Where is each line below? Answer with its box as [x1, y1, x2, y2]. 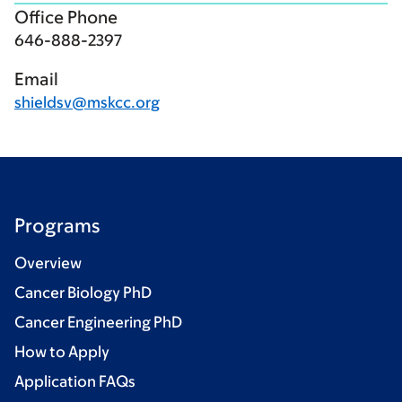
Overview [14, 254, 82, 272]
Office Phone [14, 7, 118, 27]
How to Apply [14, 343, 109, 361]
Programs [14, 214, 100, 237]
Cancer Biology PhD [14, 284, 152, 301]
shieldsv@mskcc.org [14, 93, 160, 111]
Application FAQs [14, 372, 135, 390]
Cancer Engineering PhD [14, 313, 182, 331]
